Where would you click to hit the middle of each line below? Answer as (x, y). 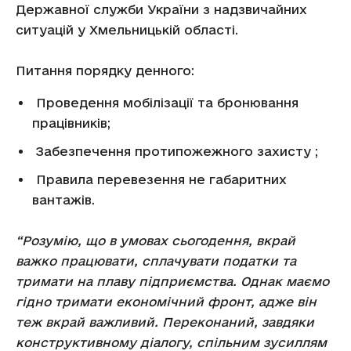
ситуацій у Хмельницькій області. (127, 30)
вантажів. (63, 200)
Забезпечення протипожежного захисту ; (175, 151)
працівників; (71, 123)
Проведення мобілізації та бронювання (165, 103)
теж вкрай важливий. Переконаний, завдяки (165, 322)
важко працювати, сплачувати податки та (156, 261)
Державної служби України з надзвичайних (161, 9)
